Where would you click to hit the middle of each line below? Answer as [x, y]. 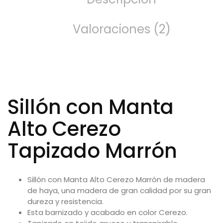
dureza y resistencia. [65, 201]
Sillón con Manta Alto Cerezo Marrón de [101, 179]
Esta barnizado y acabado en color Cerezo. [108, 212]
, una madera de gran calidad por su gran [134, 190]
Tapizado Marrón [92, 151]
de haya [43, 190]
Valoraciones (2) [121, 29]
